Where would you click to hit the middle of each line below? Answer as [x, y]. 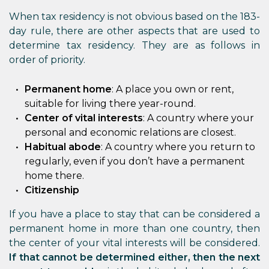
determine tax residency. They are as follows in [134, 45]
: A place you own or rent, [173, 89]
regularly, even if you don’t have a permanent [135, 161]
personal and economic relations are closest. [130, 132]
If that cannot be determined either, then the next [134, 257]
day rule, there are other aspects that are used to [134, 31]
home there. [54, 176]
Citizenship [52, 190]
